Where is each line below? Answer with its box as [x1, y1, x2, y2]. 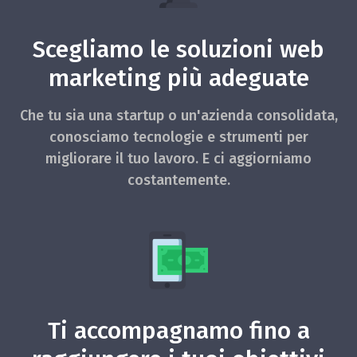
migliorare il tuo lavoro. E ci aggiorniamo [45, 150, 312, 168]
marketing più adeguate [48, 64, 309, 93]
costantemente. [127, 171, 230, 190]
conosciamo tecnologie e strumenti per [49, 128, 308, 147]
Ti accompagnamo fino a [47, 316, 310, 346]
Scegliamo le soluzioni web [33, 35, 324, 65]
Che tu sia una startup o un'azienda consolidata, [19, 107, 338, 125]
